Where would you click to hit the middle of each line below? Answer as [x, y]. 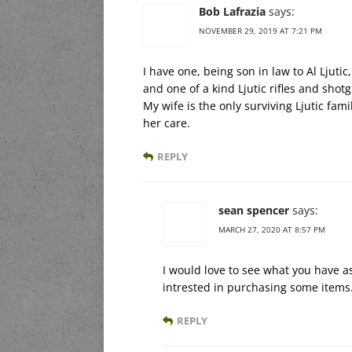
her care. [167, 123]
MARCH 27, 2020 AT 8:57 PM [272, 230]
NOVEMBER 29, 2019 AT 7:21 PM [260, 31]
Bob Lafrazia [232, 12]
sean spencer [254, 211]
